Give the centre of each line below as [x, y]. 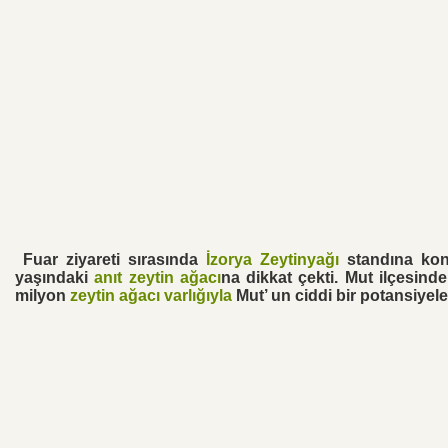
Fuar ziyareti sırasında [114, 259]
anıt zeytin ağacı [157, 277]
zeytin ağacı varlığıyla [151, 295]
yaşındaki [55, 277]
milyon [42, 295]
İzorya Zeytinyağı [272, 259]
